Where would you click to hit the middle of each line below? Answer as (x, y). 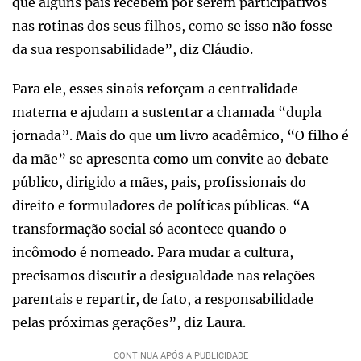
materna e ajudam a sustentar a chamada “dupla (167, 112)
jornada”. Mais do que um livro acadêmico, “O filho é (180, 135)
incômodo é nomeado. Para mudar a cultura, (153, 252)
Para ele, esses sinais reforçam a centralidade (155, 88)
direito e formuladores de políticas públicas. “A (161, 205)
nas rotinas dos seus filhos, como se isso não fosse (172, 25)
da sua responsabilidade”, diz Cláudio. (133, 49)
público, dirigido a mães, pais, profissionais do (159, 182)
